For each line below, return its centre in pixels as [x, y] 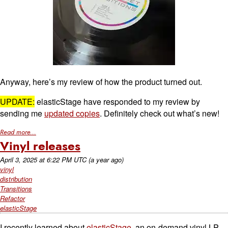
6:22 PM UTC [67, 160]
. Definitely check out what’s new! [160, 113]
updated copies [72, 113]
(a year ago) [106, 160]
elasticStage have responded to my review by [117, 102]
